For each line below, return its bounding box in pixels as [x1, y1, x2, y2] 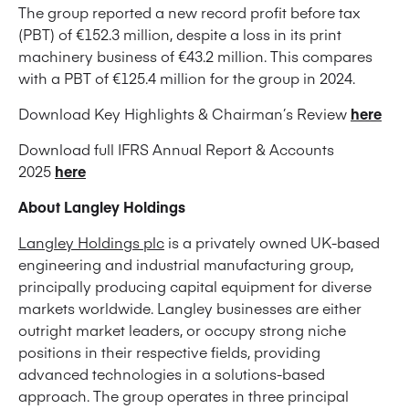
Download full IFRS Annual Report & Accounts [18, 138, 334, 159]
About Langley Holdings [18, 195, 185, 216]
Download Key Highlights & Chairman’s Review [18, 102, 351, 123]
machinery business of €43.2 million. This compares [18, 45, 372, 66]
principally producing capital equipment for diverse [18, 275, 372, 296]
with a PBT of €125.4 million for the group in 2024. [18, 67, 355, 88]
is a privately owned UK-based [164, 231, 380, 252]
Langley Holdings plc [18, 231, 164, 252]
